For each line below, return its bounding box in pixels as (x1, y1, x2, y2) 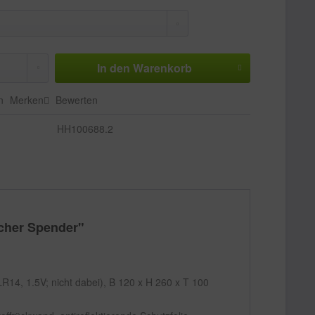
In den (96, 60, 130, 76)
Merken (10, 93, 44, 107)
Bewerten (53, 93, 98, 107)
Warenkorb (132, 60, 192, 76)
